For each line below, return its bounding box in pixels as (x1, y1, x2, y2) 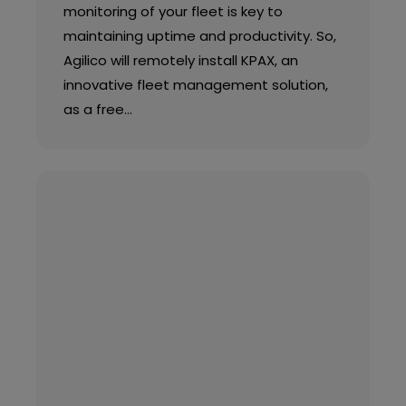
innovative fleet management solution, (63, 74, 328, 94)
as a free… (63, 99, 132, 119)
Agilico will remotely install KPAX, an (63, 50, 298, 70)
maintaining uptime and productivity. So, (63, 25, 336, 45)
